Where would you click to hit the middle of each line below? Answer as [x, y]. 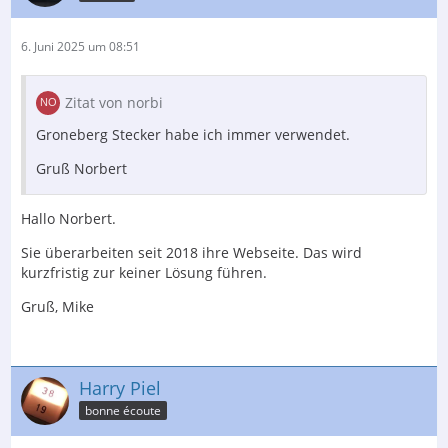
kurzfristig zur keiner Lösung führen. [144, 272]
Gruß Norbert [81, 168]
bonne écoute [123, 411]
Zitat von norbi [114, 102]
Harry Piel [120, 387]
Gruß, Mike [57, 306]
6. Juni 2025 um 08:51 [80, 46]
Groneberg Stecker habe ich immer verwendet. [193, 134]
